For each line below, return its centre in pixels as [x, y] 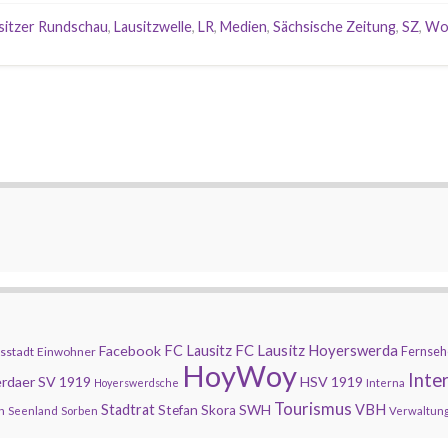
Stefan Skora [197, 410]
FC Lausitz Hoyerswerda [316, 350]
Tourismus [313, 409]
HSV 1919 [331, 381]
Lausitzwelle [153, 26]
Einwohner [66, 351]
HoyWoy [239, 375]
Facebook [130, 350]
